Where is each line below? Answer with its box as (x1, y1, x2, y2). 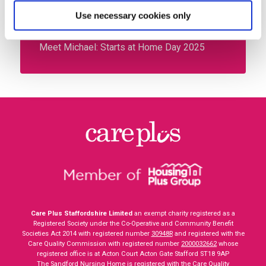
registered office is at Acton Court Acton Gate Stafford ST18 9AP (37, 249, 229, 258)
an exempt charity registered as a (132, 209, 235, 217)
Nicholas (39, 19, 78, 31)
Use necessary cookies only (75, 10, 191, 20)
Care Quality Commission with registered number (28, 239, 181, 248)
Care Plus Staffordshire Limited (31, 209, 132, 217)
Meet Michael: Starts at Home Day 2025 (39, 41, 208, 53)
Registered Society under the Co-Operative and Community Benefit (33, 219, 233, 227)
